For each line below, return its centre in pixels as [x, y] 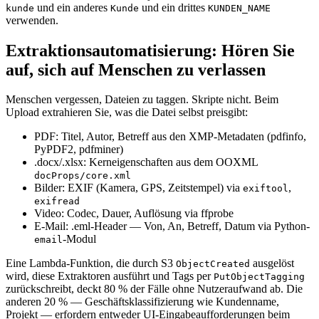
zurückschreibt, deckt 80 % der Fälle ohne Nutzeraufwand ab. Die [154, 289]
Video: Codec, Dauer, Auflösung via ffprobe [134, 214]
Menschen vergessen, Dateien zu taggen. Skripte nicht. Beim [142, 100]
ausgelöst [272, 263]
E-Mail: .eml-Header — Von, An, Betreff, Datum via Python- [172, 226]
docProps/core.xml [83, 176]
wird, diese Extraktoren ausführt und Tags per [110, 276]
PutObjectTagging [259, 277]
